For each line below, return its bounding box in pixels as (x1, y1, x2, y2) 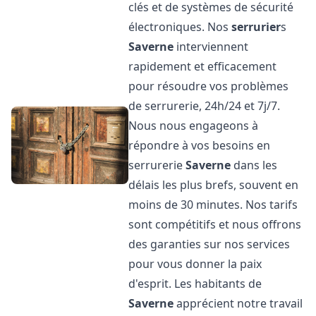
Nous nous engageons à (128, 118, 259, 133)
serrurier (231, 19, 281, 35)
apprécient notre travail (174, 296, 303, 311)
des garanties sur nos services (128, 236, 291, 252)
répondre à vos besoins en (128, 138, 271, 153)
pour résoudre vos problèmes (128, 78, 289, 94)
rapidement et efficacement (128, 59, 277, 74)
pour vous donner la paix (128, 256, 262, 272)
